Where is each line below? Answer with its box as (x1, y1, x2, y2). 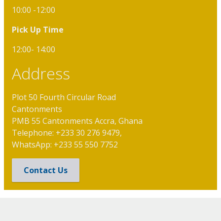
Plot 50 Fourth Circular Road (12, 92, 116, 103)
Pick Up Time (12, 24, 64, 36)
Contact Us (24, 165, 68, 176)
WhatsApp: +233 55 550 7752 (12, 139, 118, 150)
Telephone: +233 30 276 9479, (12, 127, 124, 139)
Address (12, 63, 70, 84)
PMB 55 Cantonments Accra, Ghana (12, 115, 145, 127)
